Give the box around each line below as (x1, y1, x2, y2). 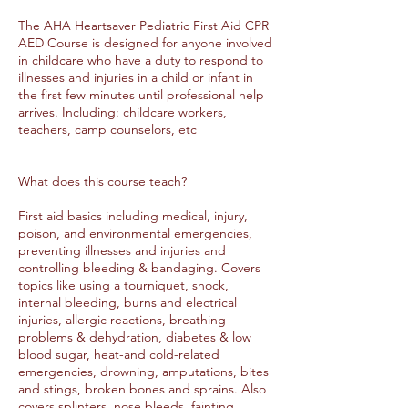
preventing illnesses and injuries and (18, 242, 226, 259)
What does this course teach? (18, 173, 187, 189)
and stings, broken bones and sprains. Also (18, 381, 266, 397)
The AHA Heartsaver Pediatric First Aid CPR (18, 17, 269, 34)
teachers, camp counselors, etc (18, 121, 197, 138)
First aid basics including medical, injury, (18, 208, 248, 224)
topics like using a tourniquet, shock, (18, 277, 229, 293)
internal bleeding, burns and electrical (18, 294, 237, 311)
